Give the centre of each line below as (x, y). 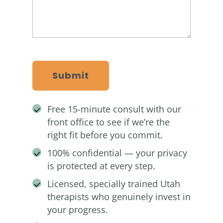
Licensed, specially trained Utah (113, 184)
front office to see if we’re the (108, 122)
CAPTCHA (50, 56)
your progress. (77, 210)
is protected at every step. (101, 166)
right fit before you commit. (105, 135)
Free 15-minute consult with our (114, 109)
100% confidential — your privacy (117, 153)
